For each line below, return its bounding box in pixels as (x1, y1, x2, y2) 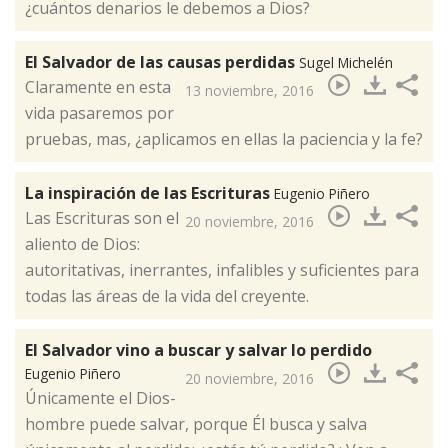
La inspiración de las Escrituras (25, 182, 274, 205)
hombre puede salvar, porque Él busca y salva (25, 413, 367, 436)
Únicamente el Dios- (25, 387, 176, 410)
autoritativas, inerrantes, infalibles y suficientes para (25, 259, 419, 282)
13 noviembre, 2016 (185, 81, 314, 101)
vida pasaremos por (25, 102, 174, 125)
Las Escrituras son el (25, 207, 179, 230)
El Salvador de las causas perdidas (25, 51, 299, 74)
